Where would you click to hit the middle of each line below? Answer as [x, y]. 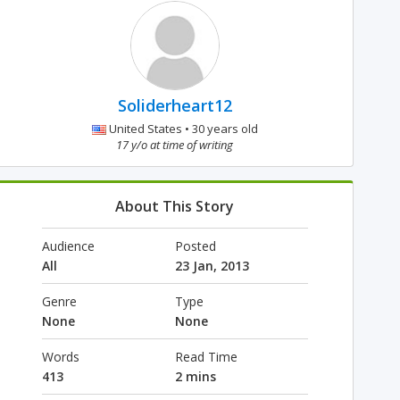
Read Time [206, 357]
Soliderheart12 [175, 105]
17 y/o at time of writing [175, 145]
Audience [68, 246]
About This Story [175, 206]
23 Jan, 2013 [212, 266]
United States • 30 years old [182, 129]
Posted [195, 246]
